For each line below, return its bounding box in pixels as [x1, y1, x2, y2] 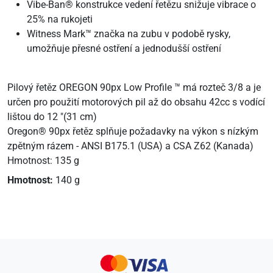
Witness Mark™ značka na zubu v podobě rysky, [27, 28, 230, 40]
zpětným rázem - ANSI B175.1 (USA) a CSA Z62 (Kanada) [7, 140, 253, 152]
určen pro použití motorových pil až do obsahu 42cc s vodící [7, 96, 265, 108]
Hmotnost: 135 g [7, 155, 79, 166]
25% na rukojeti [27, 13, 93, 25]
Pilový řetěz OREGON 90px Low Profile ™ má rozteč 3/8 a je [7, 82, 261, 93]
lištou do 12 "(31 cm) [7, 111, 97, 122]
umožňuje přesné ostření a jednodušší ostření [27, 43, 221, 54]
